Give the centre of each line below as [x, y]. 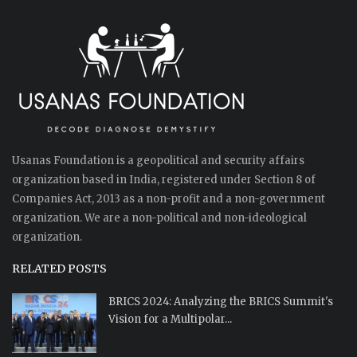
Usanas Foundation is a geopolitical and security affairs [158, 161]
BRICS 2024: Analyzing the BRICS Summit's [221, 302]
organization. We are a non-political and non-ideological [159, 218]
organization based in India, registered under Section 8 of [164, 180]
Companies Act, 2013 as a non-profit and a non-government [169, 199]
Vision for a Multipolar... [170, 320]
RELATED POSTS [59, 269]
